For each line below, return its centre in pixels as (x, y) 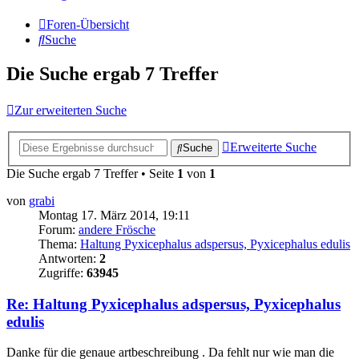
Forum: (58, 229)
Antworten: (69, 258)
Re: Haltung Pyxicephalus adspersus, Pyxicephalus (173, 304)
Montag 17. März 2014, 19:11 (114, 215)
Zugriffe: (63, 272)
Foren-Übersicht (88, 25)
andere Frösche (117, 229)
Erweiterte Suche (273, 147)
